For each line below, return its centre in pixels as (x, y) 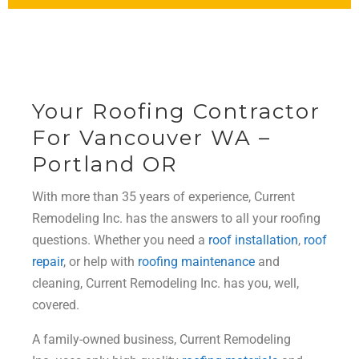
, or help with (101, 262)
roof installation (253, 240)
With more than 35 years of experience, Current (163, 197)
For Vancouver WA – (151, 138)
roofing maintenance (196, 262)
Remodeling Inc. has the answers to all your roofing (176, 219)
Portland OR (105, 165)
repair (48, 262)
